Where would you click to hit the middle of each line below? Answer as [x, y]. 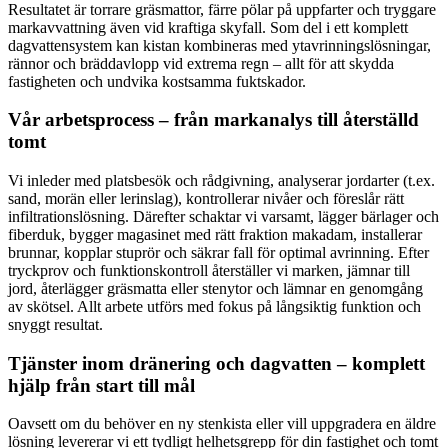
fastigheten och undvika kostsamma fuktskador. [157, 81]
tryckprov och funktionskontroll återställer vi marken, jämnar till [209, 270]
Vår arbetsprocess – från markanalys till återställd [213, 120]
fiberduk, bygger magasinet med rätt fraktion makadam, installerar [215, 234]
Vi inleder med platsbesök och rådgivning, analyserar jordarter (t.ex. [221, 180]
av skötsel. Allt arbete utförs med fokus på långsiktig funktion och [214, 306]
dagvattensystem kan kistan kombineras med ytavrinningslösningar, [219, 45]
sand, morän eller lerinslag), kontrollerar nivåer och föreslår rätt [206, 198]
